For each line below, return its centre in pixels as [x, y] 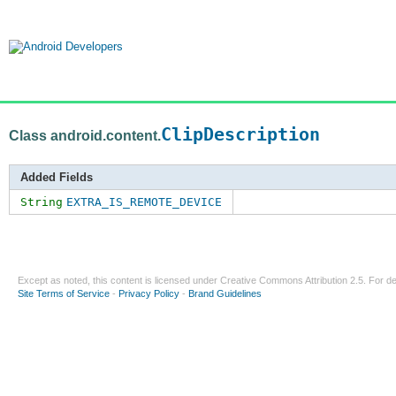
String [42, 202]
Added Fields [57, 178]
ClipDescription [240, 134]
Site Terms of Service [64, 294]
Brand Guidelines [225, 294]
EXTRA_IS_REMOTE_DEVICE [144, 202]
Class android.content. [85, 135]
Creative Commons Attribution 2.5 [292, 281]
